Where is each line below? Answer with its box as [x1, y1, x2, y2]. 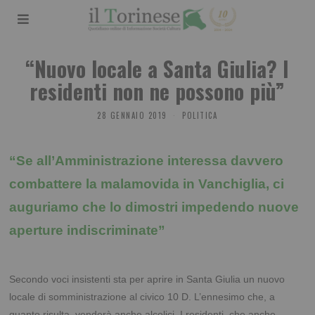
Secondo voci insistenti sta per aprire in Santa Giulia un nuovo [9, 274, 285, 285]
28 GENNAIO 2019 [97, 110, 167, 122]
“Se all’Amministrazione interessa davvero [9, 153, 284, 169]
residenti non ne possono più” [30, 75, 285, 107]
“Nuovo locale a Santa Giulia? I [25, 53, 290, 84]
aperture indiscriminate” [9, 223, 166, 238]
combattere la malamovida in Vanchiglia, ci [9, 176, 285, 192]
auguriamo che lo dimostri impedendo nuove [9, 200, 300, 215]
